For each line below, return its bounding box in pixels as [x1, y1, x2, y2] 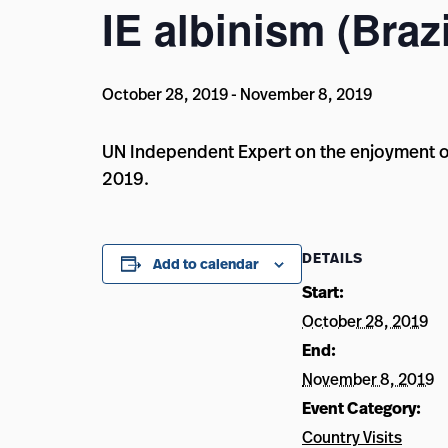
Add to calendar [152, 254, 259, 274]
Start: [302, 281, 344, 303]
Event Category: [302, 397, 421, 419]
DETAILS [302, 248, 363, 268]
